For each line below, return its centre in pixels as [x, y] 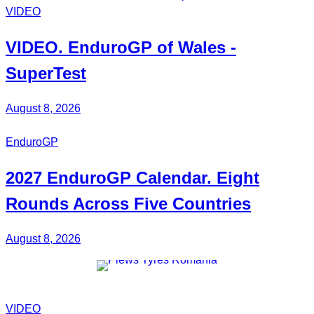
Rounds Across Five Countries [128, 204]
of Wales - [194, 48]
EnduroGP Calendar [127, 178]
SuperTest [46, 74]
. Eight [233, 178]
